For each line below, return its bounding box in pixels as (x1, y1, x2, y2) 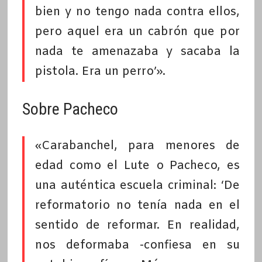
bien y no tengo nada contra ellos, (35, 4, 240, 20)
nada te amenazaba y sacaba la (35, 44, 240, 60)
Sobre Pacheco (22, 99, 118, 119)
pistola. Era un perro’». (35, 64, 166, 80)
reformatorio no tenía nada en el (35, 198, 240, 214)
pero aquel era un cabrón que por (35, 24, 240, 40)
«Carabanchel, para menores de (35, 138, 240, 154)
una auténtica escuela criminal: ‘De (35, 178, 240, 194)
